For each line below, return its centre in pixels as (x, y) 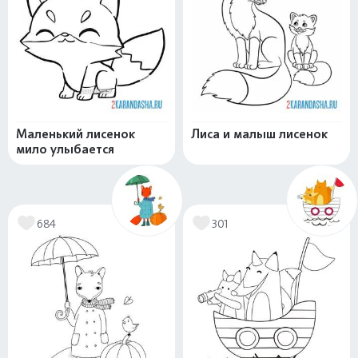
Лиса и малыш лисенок (259, 134)
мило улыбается (65, 149)
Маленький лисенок (76, 134)
